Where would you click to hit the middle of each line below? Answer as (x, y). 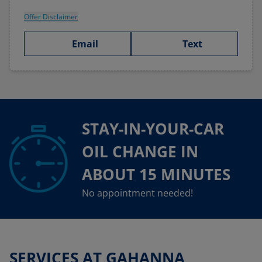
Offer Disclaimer (51, 17)
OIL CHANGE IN (140, 151)
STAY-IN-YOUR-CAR (153, 129)
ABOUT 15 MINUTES (156, 174)
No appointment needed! (137, 193)
